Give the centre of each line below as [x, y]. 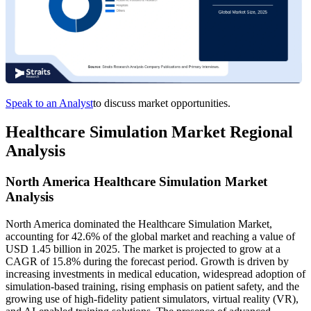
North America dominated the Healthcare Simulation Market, [139, 224]
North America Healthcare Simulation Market [136, 182]
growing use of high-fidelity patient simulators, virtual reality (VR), [152, 299]
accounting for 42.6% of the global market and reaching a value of [150, 237]
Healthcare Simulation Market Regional [149, 132]
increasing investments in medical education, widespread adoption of [155, 274]
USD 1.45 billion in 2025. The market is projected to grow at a [143, 249]
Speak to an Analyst [49, 103]
